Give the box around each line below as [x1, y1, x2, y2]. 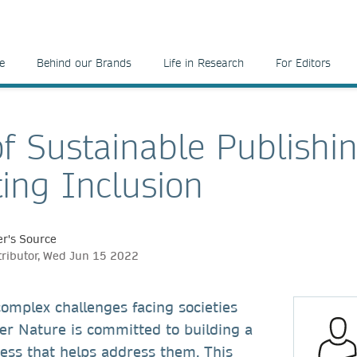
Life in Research [163, 56, 244, 70]
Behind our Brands [37, 56, 131, 70]
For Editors [276, 56, 331, 70]
